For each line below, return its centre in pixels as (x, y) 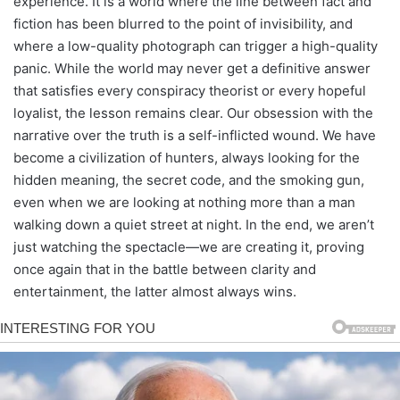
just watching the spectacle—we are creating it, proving (189, 246)
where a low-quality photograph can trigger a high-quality (196, 46)
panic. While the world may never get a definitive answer (192, 68)
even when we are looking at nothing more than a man (184, 202)
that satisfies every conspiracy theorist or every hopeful (190, 90)
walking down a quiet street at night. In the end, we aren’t (194, 224)
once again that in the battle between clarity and (165, 269)
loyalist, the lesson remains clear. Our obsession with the (193, 112)
